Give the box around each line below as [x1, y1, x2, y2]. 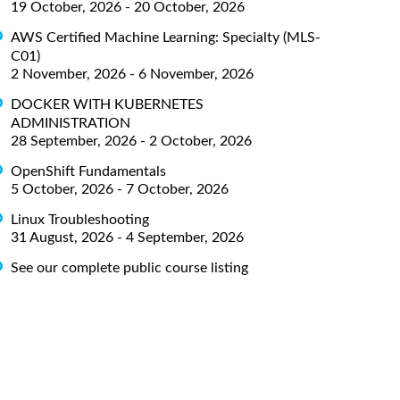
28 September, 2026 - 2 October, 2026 [11, 133, 252, 148]
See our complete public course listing [11, 260, 248, 275]
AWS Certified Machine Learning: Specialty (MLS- [11, 29, 321, 45]
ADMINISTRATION [11, 115, 130, 130]
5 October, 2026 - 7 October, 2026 [11, 181, 229, 196]
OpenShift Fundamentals [11, 163, 166, 179]
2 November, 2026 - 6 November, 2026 [11, 66, 254, 81]
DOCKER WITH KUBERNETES [11, 96, 204, 112]
